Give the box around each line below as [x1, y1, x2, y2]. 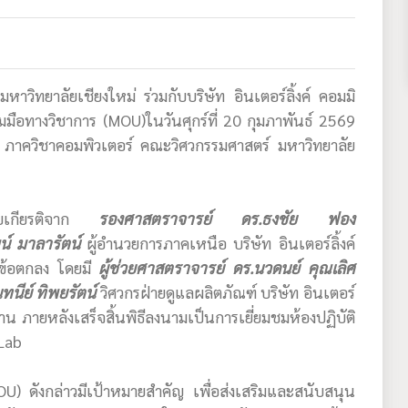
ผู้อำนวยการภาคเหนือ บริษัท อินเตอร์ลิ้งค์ [80, 231, 355, 253]
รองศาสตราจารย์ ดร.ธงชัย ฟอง [98, 207, 355, 229]
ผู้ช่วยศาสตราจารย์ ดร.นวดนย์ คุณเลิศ [98, 256, 355, 278]
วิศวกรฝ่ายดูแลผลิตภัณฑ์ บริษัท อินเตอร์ [96, 280, 355, 302]
